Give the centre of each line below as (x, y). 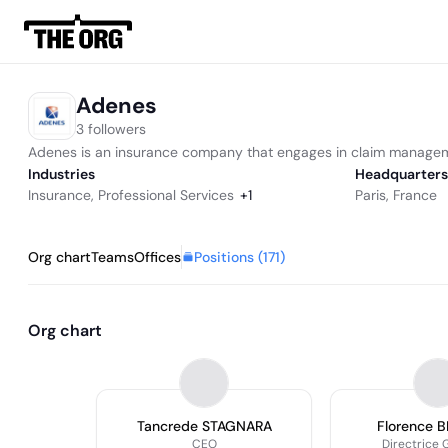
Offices (157, 257)
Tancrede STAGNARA (204, 426)
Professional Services (166, 195)
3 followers (111, 128)
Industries (61, 174)
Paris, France (396, 195)
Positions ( (228, 256)
